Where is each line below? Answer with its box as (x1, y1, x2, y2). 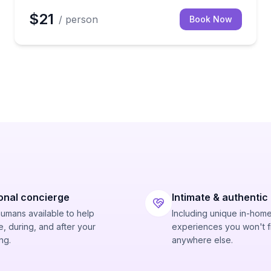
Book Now (189, 14, 232, 24)
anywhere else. (172, 235, 233, 245)
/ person (59, 13, 98, 25)
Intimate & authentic (172, 191, 268, 203)
